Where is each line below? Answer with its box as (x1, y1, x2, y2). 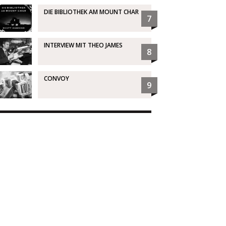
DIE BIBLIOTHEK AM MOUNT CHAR (43, 8, 139, 17)
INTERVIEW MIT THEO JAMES (43, 41, 123, 50)
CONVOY (43, 74, 69, 83)
